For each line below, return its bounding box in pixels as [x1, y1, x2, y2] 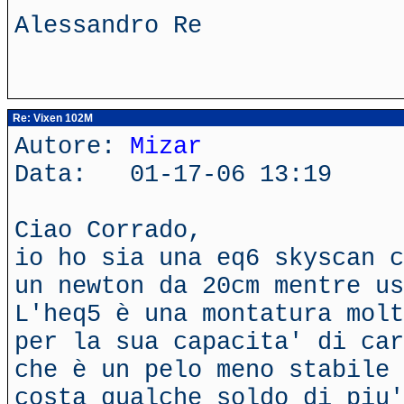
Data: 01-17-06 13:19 [14, 161, 332, 188]
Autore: [14, 133, 130, 161]
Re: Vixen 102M [10, 112, 93, 124]
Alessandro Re [14, 12, 202, 40]
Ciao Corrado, [14, 216, 202, 244]
